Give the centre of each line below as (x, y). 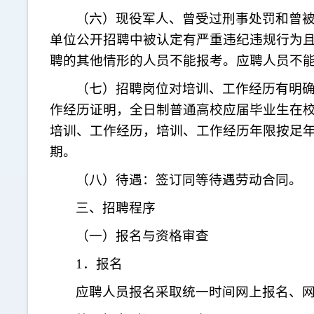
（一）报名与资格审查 (143, 236)
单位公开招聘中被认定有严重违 (143, 40)
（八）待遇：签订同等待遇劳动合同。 (189, 180)
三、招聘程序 (116, 208)
